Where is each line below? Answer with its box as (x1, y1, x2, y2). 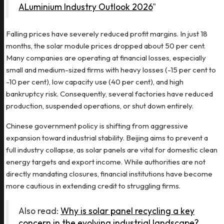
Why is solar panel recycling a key (60, 204, 194, 216)
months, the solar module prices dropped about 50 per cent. (6, 40, 205, 50)
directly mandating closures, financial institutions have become (6, 168, 212, 178)
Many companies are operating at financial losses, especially (6, 52, 206, 62)
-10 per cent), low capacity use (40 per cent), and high (6, 76, 183, 86)
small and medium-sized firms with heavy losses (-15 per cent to (6, 64, 216, 74)
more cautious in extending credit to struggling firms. (6, 180, 180, 190)
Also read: (18, 204, 60, 216)
